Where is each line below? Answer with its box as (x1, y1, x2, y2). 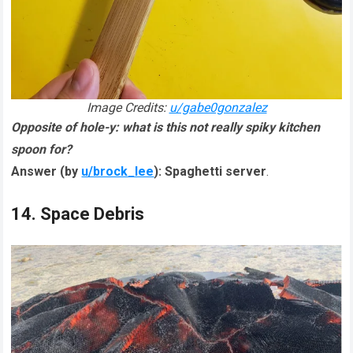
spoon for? (11, 141, 72, 157)
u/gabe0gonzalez (169, 99, 267, 115)
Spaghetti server (165, 163, 267, 179)
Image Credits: (86, 99, 169, 115)
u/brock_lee (81, 163, 154, 179)
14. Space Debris (11, 203, 145, 224)
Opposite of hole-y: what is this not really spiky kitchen (11, 119, 321, 135)
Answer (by (11, 163, 82, 179)
